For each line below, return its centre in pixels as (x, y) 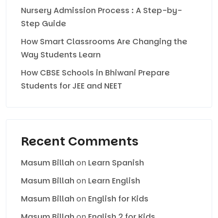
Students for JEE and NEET (72, 86)
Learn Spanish (116, 163)
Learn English (114, 181)
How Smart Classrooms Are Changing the (104, 42)
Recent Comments (80, 142)
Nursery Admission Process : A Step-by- (101, 11)
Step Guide (44, 24)
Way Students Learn (61, 55)
